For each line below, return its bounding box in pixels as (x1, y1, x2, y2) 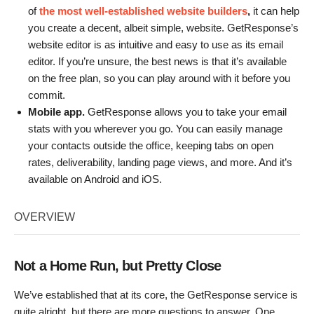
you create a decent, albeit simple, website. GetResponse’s (28, 22, 299, 34)
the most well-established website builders (39, 5, 247, 18)
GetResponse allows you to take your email (88, 106, 287, 118)
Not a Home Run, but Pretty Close (14, 258, 221, 274)
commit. (28, 89, 65, 102)
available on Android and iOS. (28, 173, 162, 186)
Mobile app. (28, 106, 88, 118)
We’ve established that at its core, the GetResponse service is (14, 289, 298, 301)
